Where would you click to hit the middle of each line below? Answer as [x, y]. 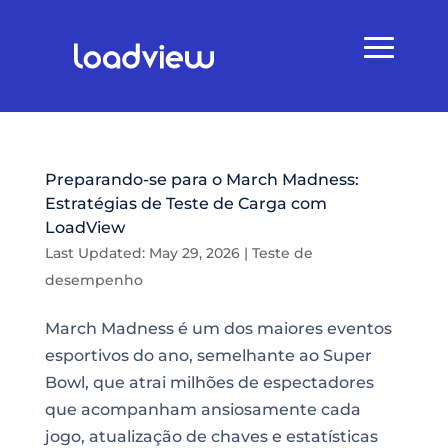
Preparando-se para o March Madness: [201, 179]
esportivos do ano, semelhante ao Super [208, 355]
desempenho [93, 280]
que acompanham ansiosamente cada [202, 409]
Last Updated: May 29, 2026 [142, 253]
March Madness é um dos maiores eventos [218, 328]
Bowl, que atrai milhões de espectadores [209, 382]
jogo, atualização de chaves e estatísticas [211, 436]
